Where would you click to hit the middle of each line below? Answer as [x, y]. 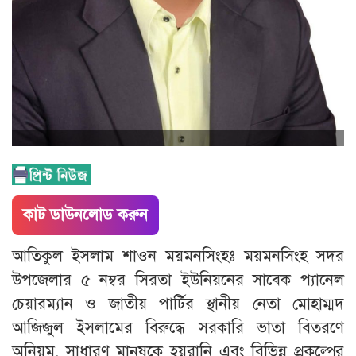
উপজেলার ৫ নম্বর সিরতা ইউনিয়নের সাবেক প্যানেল [178, 280]
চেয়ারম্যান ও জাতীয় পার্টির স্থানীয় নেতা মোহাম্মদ [178, 304]
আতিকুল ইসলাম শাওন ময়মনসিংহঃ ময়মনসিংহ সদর [178, 256]
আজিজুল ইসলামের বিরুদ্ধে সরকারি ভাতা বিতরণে [178, 327]
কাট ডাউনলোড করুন [85, 215]
